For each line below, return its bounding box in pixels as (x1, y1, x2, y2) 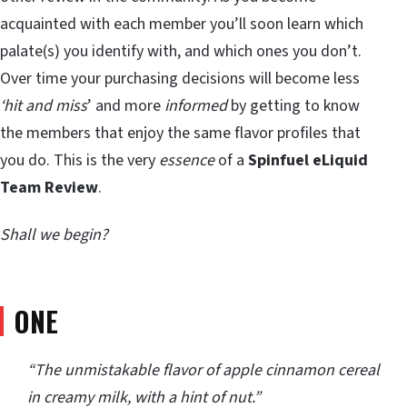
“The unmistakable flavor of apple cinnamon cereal (27, 358, 380, 382)
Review (45, 176, 98, 200)
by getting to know (227, 94, 360, 118)
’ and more (87, 94, 164, 118)
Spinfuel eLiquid (248, 149, 368, 173)
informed (164, 94, 227, 118)
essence (159, 149, 214, 173)
